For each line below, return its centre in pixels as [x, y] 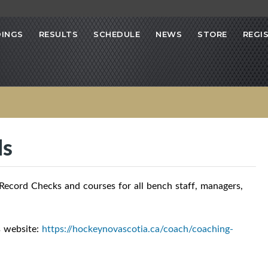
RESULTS [58, 34]
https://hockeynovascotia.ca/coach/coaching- [138, 229]
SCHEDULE [117, 34]
